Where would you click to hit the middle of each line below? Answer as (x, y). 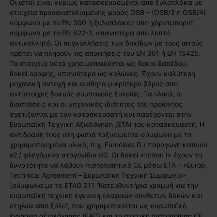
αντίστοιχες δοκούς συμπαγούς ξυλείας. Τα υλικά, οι (96, 93)
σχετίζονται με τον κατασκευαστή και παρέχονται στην (101, 114)
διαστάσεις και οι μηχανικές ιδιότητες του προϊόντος (96, 104)
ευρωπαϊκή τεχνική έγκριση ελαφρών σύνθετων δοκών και (106, 195)
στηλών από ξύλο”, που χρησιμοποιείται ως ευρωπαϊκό (98, 205)
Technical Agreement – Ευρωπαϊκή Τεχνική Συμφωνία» (98, 175)
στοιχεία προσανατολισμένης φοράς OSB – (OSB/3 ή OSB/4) (108, 12)
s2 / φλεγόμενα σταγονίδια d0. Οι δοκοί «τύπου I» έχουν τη (106, 155)
